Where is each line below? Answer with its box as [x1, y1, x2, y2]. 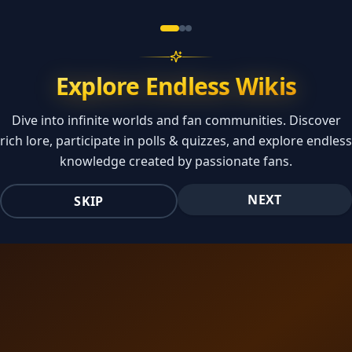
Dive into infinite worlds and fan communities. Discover [11, 112, 341, 129]
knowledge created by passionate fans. [60, 152, 292, 170]
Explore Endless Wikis [55, 70, 297, 102]
